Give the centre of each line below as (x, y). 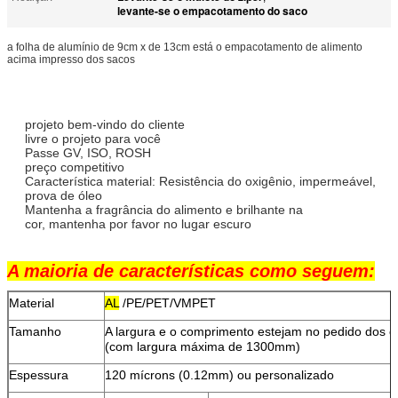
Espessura (39, 374)
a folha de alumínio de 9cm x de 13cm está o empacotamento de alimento (185, 47)
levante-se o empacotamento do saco (212, 10)
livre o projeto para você (95, 138)
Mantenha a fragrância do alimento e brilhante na (164, 209)
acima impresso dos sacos (71, 59)
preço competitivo (75, 167)
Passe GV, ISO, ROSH (90, 152)
